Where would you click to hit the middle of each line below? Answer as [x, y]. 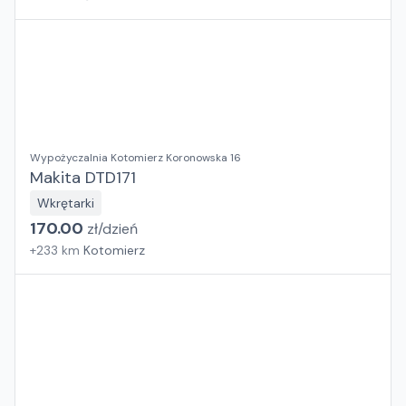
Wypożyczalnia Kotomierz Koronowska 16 [135, 158]
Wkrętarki [66, 203]
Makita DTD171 [83, 178]
